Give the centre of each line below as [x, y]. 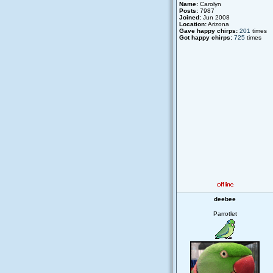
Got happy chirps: [206, 37]
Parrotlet [225, 214]
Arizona [218, 24]
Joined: [190, 17]
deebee [225, 199]
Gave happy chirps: [208, 31]
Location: [193, 24]
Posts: [189, 11]
